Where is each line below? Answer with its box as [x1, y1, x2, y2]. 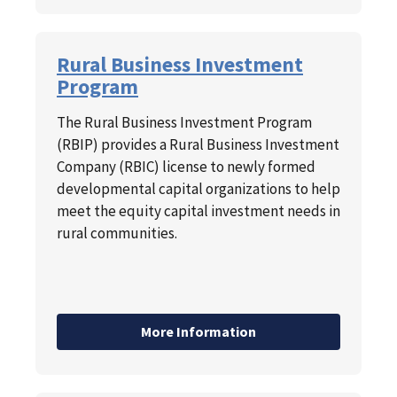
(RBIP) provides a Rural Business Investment [57, 135, 339, 155]
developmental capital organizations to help [57, 179, 340, 199]
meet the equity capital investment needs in [57, 201, 340, 222]
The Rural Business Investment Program [57, 113, 312, 133]
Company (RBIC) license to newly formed [57, 157, 315, 177]
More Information [141, 323, 256, 341]
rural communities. [57, 223, 177, 244]
